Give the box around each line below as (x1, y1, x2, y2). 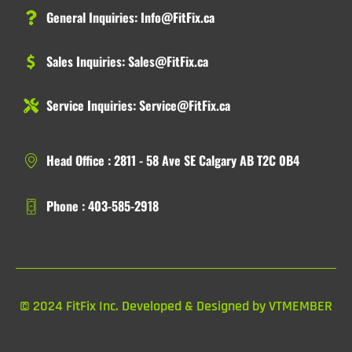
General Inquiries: (46, 8, 141, 27)
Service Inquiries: (46, 96, 139, 115)
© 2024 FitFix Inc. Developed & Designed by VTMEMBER (20, 298, 332, 316)
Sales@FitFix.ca (127, 52, 208, 71)
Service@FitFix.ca (138, 96, 230, 115)
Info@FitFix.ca (140, 8, 214, 27)
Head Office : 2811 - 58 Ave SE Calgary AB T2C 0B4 (46, 151, 299, 170)
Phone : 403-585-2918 (46, 196, 159, 216)
